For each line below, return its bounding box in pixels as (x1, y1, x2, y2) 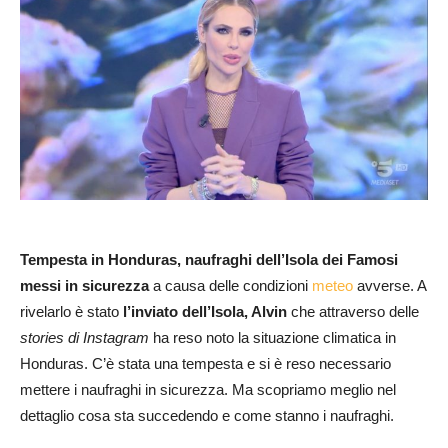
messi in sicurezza (20, 276, 149, 294)
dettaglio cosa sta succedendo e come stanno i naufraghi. (20, 406, 394, 424)
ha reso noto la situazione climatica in (149, 328, 396, 346)
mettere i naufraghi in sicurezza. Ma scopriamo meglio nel (20, 380, 396, 398)
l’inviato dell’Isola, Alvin (119, 302, 287, 320)
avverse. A (353, 276, 426, 294)
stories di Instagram (20, 328, 149, 346)
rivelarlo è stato (20, 302, 119, 320)
